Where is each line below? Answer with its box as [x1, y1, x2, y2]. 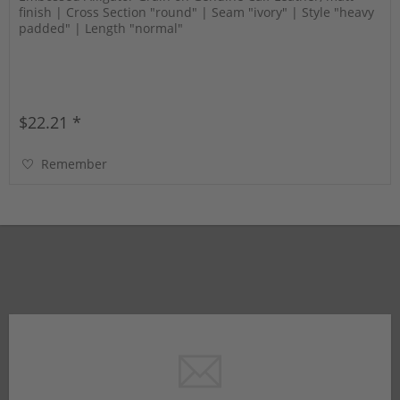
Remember [41, 155, 108, 173]
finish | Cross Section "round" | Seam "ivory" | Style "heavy [19, 4, 375, 21]
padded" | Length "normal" [19, 20, 184, 37]
